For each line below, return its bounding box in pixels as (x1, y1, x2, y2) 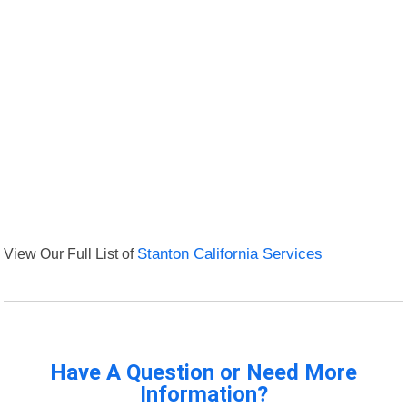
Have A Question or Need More (50, 360, 357, 386)
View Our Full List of (4, 245, 138, 263)
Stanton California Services (137, 245, 323, 263)
